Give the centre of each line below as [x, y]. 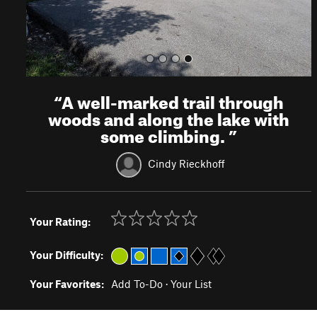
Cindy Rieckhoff [187, 163]
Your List [191, 284]
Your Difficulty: [67, 255]
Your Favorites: [67, 284]
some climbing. [165, 134]
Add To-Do [137, 284]
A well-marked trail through [173, 100]
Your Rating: [60, 221]
